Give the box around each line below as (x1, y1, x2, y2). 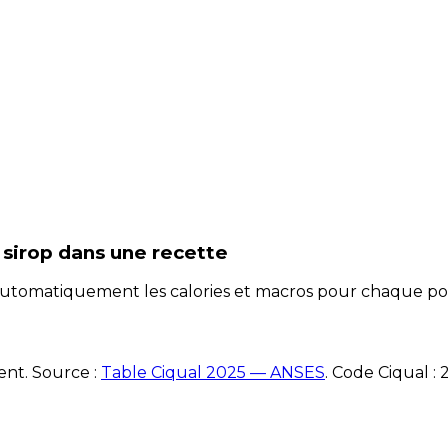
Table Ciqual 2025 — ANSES (101, 363, 325, 383)
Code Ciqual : (332, 363, 436, 383)
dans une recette (58, 240, 228, 264)
